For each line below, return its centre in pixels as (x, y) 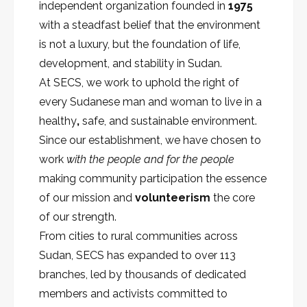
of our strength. (78, 217)
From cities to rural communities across (138, 236)
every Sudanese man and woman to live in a (150, 102)
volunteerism (173, 198)
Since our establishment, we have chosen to (150, 140)
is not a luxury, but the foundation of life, (140, 45)
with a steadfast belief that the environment (150, 25)
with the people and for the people (150, 160)
